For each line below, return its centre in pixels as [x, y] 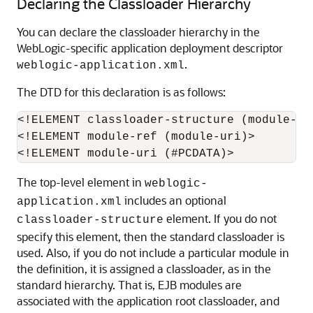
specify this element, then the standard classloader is [151, 236]
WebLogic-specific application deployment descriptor [150, 48]
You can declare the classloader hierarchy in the [138, 31]
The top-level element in [81, 182]
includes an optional [174, 200]
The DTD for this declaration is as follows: [121, 92]
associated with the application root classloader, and [148, 300]
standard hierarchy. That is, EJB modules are [129, 284]
